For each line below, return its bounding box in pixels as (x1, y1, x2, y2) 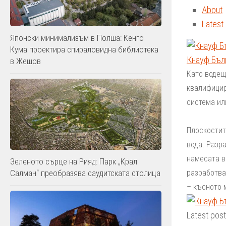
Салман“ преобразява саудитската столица (10, 168, 160, 179)
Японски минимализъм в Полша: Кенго (10, 32, 144, 43)
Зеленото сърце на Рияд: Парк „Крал (10, 156, 137, 167)
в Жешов (10, 55, 41, 66)
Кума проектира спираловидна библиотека (10, 44, 158, 54)
